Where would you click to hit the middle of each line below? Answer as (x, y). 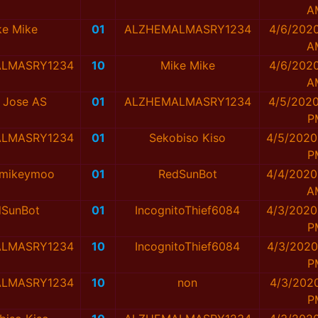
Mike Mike (187, 66)
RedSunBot (187, 174)
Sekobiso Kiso (187, 138)
